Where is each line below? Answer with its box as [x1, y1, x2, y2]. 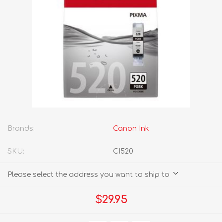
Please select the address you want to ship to [7, 171, 169, 179]
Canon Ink [113, 125, 149, 133]
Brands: [7, 125, 35, 133]
